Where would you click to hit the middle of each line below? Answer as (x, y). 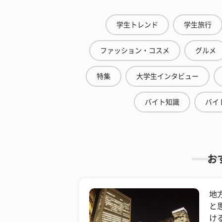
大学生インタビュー (167, 76)
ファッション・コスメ (135, 51)
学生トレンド (137, 25)
